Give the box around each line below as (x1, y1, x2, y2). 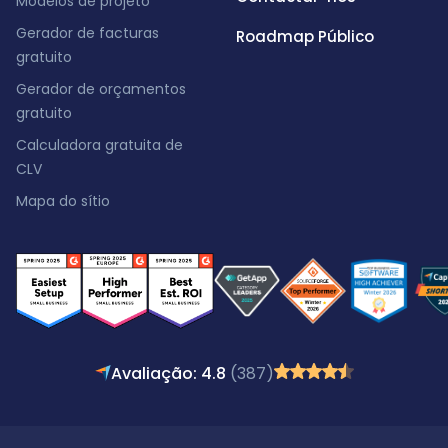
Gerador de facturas (16, 23, 159, 43)
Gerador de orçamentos (16, 79, 186, 99)
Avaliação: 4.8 (110, 361, 230, 385)
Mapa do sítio (16, 191, 110, 211)
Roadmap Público (236, 26, 374, 47)
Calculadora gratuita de (16, 135, 183, 155)
